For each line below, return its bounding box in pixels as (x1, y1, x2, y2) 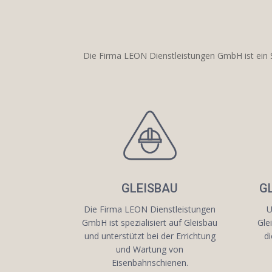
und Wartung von (116, 243, 184, 256)
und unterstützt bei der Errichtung (84, 230, 216, 242)
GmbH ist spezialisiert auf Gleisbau (82, 217, 218, 229)
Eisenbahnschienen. (111, 257, 188, 269)
